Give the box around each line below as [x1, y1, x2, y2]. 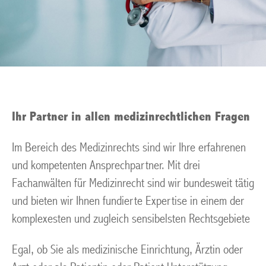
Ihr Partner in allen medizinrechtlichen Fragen [12, 109, 250, 124]
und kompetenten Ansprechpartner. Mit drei [12, 158, 200, 173]
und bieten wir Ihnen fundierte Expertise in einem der [12, 194, 244, 208]
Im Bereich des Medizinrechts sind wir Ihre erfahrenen [12, 140, 246, 155]
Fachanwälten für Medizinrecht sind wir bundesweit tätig [12, 176, 254, 191]
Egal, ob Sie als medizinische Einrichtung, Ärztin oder [12, 242, 243, 257]
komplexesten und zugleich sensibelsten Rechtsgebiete [12, 211, 250, 226]
